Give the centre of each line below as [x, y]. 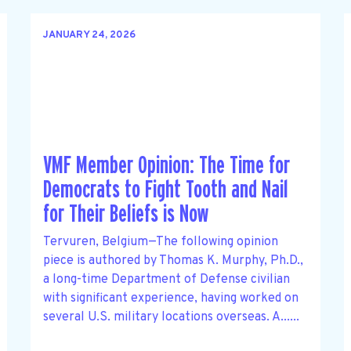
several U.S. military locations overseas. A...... [171, 317]
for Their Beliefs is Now [125, 215]
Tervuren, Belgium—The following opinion [160, 242]
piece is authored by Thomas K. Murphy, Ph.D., [173, 261]
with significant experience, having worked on [170, 298]
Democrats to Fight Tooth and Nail [165, 190]
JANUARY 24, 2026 [89, 36]
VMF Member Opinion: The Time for [166, 166]
